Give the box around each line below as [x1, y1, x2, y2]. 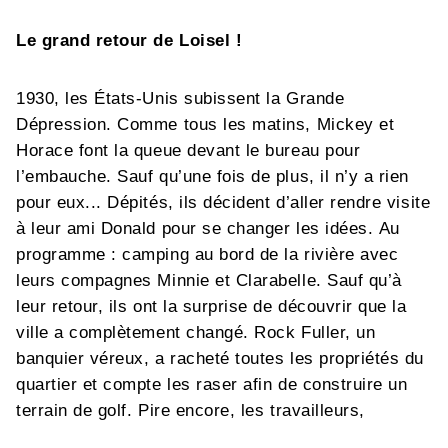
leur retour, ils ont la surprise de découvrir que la [16, 296, 407, 316]
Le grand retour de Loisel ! [16, 30, 243, 50]
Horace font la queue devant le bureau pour [16, 140, 361, 160]
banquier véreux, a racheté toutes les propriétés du [16, 348, 425, 368]
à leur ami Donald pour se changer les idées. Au [16, 218, 400, 238]
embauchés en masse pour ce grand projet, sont [16, 426, 401, 446]
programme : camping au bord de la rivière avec [16, 244, 399, 264]
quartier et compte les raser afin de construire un [16, 374, 408, 394]
